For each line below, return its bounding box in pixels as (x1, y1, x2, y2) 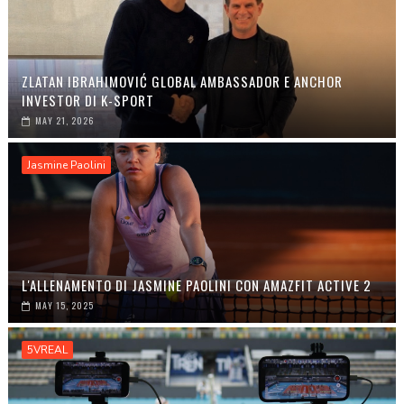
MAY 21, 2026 (34, 114, 94, 127)
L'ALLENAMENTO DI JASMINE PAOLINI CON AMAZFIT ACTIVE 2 (21, 275, 372, 295)
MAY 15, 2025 (34, 298, 94, 312)
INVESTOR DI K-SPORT (21, 90, 154, 110)
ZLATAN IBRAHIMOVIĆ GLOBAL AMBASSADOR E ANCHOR (21, 71, 343, 91)
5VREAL (26, 343, 68, 357)
